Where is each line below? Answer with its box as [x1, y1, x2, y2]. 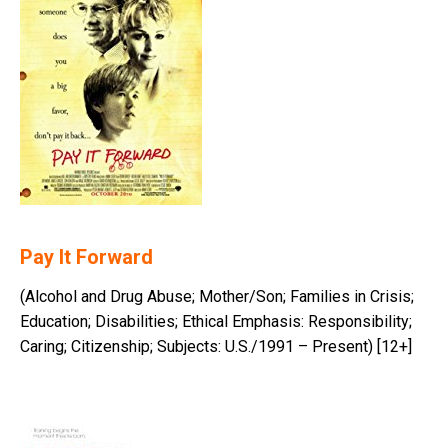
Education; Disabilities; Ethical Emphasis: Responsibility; [20, 312, 412, 332]
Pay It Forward [20, 245, 153, 270]
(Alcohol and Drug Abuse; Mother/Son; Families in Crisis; [20, 287, 414, 307]
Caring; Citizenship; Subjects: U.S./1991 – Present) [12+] [20, 337, 412, 357]
